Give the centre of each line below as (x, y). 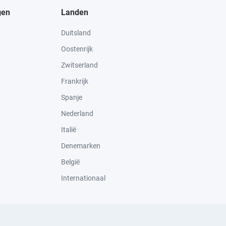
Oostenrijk (77, 49)
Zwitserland (79, 65)
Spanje (72, 98)
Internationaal (83, 178)
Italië (69, 130)
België (70, 162)
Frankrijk (75, 81)
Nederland (77, 114)
